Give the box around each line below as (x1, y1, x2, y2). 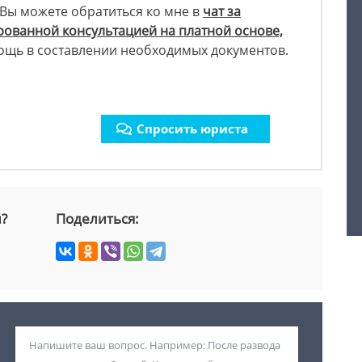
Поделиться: (56, 209, 139, 229)
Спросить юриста (137, 120, 248, 137)
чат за (203, 2, 241, 21)
